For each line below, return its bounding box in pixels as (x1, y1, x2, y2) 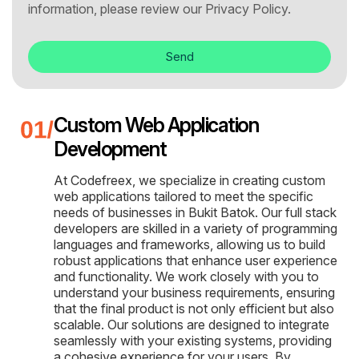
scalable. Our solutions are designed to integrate (54, 316, 329, 333)
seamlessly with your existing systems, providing (54, 332, 332, 349)
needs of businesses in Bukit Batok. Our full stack (54, 204, 337, 220)
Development (54, 136, 167, 161)
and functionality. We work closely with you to (54, 268, 319, 284)
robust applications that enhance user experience (54, 252, 337, 268)
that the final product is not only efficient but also (54, 300, 334, 317)
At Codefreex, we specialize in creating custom (54, 171, 325, 188)
